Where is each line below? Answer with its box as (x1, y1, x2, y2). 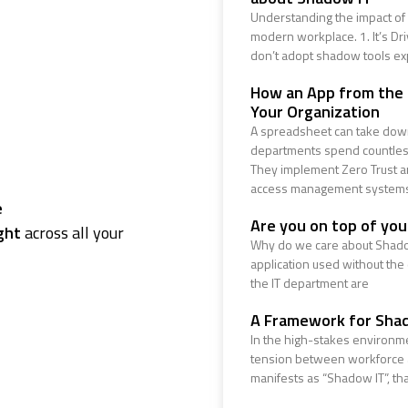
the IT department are (250, 273, 369, 292)
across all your (21, 220, 124, 246)
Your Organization (250, 99, 380, 124)
